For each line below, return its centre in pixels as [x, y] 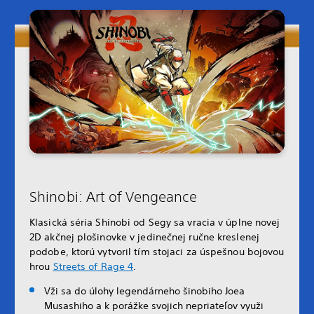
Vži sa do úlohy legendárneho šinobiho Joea [144, 291]
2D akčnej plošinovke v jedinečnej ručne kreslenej [144, 237]
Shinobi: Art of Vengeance [114, 196]
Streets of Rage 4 [93, 266]
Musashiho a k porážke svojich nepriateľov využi [154, 305]
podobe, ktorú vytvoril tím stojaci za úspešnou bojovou [157, 251]
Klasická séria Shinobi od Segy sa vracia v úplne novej [155, 222]
